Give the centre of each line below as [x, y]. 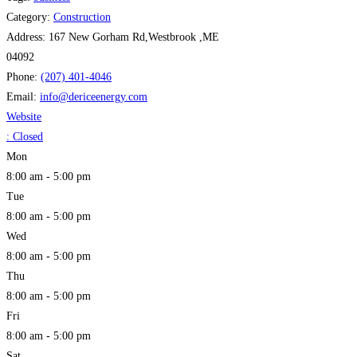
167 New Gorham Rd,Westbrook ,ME [134, 37]
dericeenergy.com [108, 96]
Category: [30, 17]
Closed [28, 136]
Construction [82, 17]
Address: [27, 37]
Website [24, 116]
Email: [23, 96]
